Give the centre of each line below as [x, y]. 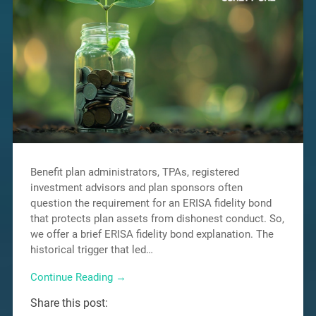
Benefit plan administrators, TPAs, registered [134, 172]
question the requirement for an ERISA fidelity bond [151, 203]
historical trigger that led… [91, 250]
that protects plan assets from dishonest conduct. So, [157, 219]
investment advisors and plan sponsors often [136, 188]
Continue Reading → [78, 278]
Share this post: [69, 303]
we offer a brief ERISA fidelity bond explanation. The [152, 235]
